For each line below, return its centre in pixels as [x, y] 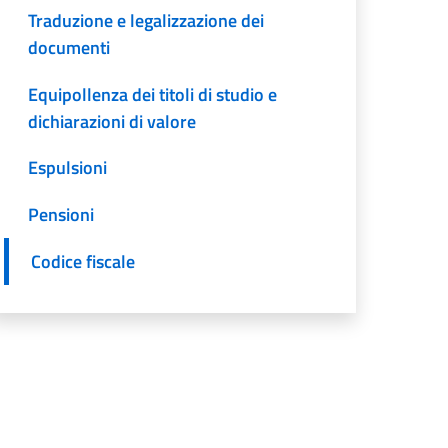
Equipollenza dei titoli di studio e [153, 94]
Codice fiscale [83, 261]
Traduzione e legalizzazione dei [146, 20]
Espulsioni [68, 168]
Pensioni [61, 215]
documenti [69, 47]
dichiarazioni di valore [112, 121]
